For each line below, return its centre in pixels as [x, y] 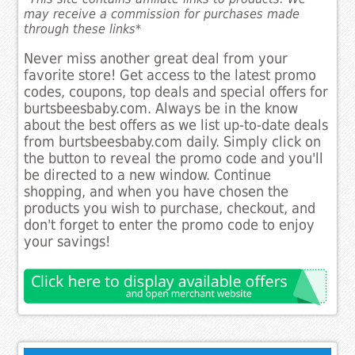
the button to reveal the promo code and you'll [174, 158]
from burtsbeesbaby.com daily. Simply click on [173, 141]
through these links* [83, 29]
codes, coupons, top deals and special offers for [176, 92]
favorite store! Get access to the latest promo [170, 75]
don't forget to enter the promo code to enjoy [170, 225]
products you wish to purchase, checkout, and [170, 208]
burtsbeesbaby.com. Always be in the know [161, 108]
